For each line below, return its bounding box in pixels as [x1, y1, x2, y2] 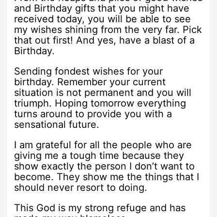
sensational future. [14, 118, 100, 130]
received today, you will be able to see [14, 13, 191, 25]
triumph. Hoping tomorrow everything [14, 97, 186, 109]
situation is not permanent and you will [14, 86, 192, 98]
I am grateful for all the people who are [14, 139, 192, 151]
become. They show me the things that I [14, 170, 200, 183]
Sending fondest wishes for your [14, 65, 163, 77]
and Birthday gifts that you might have [14, 2, 190, 14]
